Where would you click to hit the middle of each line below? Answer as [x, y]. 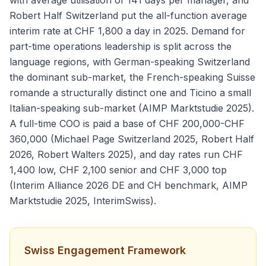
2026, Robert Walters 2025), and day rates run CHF [126, 154]
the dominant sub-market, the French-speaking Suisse [132, 77]
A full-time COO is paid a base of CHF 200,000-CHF [127, 123]
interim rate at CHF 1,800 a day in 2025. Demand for [127, 31]
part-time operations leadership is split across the [121, 46]
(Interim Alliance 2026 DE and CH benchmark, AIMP [129, 185]
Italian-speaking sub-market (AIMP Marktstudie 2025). [132, 108]
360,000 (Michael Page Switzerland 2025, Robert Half [132, 139]
